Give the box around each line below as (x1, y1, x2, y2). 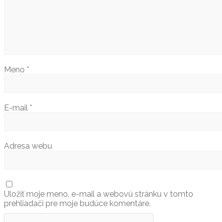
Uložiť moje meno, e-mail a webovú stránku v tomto (4, 189, 193, 199)
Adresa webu (4, 141, 52, 151)
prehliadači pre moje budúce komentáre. (4, 198, 151, 208)
